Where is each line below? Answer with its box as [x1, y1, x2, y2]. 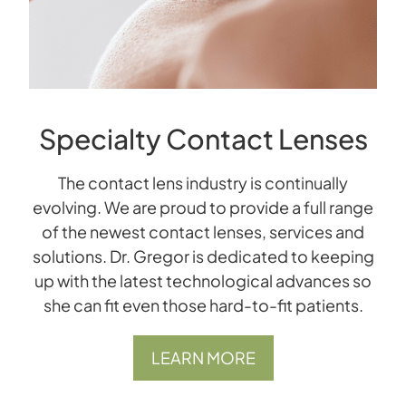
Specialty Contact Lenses [38, 121, 368, 157]
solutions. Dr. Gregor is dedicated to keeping [32, 246, 374, 267]
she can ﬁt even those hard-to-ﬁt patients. [43, 295, 363, 316]
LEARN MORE [150, 347, 256, 369]
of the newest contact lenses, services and [42, 221, 364, 243]
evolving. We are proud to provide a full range [33, 197, 373, 218]
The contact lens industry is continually [58, 172, 348, 194]
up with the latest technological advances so [34, 270, 372, 292]
